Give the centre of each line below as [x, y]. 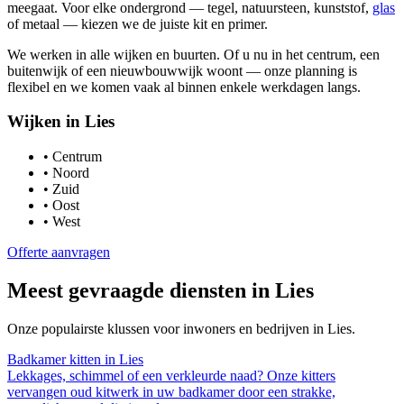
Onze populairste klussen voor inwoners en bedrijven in [167, 328]
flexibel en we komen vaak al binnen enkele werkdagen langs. [184, 87]
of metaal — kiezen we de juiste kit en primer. [138, 23]
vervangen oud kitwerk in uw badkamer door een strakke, [171, 391]
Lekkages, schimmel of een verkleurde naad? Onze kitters [171, 375]
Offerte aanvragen [59, 252]
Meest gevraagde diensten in [141, 290]
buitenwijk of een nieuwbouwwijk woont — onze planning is [182, 70]
